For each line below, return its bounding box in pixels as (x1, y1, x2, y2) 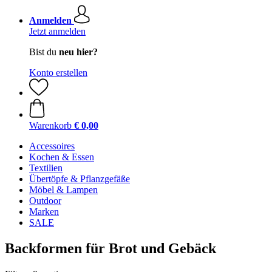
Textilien (29, 163, 63, 173)
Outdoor (29, 195, 61, 206)
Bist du (29, 47, 59, 57)
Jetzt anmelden (29, 26, 86, 36)
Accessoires (29, 141, 75, 151)
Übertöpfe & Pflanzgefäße (29, 174, 130, 184)
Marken (29, 206, 59, 217)
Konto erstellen (29, 67, 87, 78)
